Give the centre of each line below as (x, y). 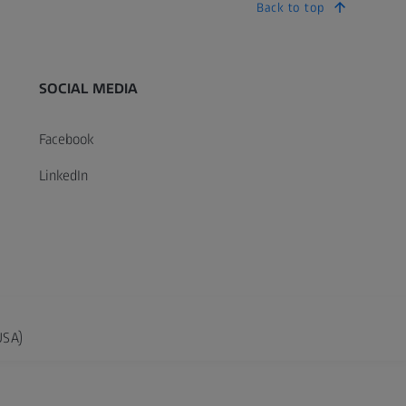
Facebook (66, 140)
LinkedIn (63, 176)
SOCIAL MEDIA (88, 89)
